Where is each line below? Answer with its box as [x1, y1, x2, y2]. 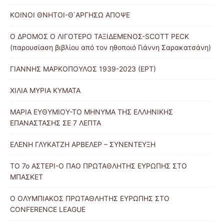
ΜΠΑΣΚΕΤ [10, 172, 43, 181]
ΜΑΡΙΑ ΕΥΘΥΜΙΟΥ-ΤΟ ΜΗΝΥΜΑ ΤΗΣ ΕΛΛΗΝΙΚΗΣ [10, 107, 173, 116]
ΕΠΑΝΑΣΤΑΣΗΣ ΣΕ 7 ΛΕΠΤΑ [10, 118, 101, 127]
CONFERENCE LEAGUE [10, 205, 85, 214]
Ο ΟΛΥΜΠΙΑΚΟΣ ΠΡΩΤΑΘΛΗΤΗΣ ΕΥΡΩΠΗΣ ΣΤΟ [10, 194, 169, 203]
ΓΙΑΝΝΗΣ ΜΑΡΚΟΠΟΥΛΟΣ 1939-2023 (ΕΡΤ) [10, 64, 156, 73]
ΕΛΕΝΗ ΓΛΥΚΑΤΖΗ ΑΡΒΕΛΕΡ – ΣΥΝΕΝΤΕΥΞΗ [10, 140, 155, 149]
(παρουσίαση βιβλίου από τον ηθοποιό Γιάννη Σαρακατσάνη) [10, 43, 211, 52]
